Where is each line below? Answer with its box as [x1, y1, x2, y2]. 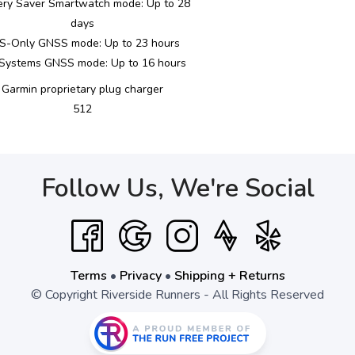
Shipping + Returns [174, 267, 285, 284]
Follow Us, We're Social [40, 171, 315, 205]
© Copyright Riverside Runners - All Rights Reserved [31, 286, 324, 303]
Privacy [119, 267, 162, 284]
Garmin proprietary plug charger [2, 82, 163, 97]
